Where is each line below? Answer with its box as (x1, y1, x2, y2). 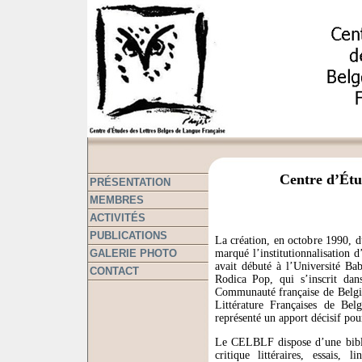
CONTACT (89, 265, 139, 277)
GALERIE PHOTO (89, 247, 177, 259)
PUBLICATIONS (89, 229, 167, 242)
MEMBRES (89, 194, 144, 206)
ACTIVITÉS (89, 212, 145, 224)
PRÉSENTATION (89, 176, 170, 188)
